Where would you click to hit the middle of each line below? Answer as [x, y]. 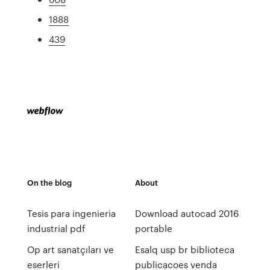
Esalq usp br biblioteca [184, 250]
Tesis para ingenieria [71, 213]
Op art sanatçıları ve [70, 250]
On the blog [49, 182]
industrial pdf [56, 228]
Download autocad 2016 [187, 213]
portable [153, 228]
